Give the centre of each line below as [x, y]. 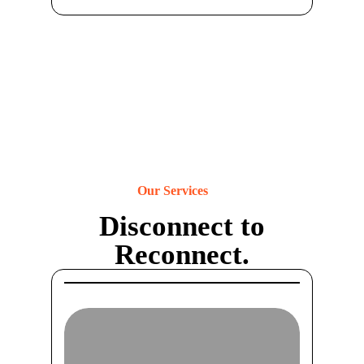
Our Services [173, 190]
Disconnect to [182, 226]
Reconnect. [182, 254]
